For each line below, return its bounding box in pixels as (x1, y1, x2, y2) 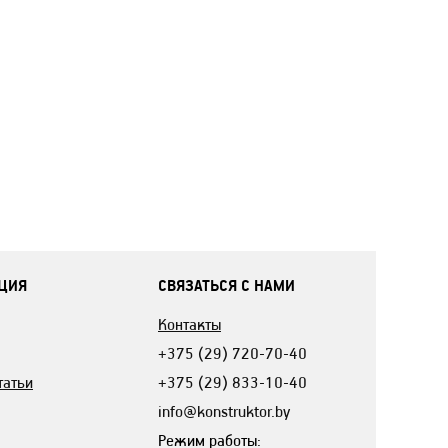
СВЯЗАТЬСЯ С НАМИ (158, 275, 295, 295)
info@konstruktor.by (158, 401, 290, 421)
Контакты (158, 314, 221, 334)
